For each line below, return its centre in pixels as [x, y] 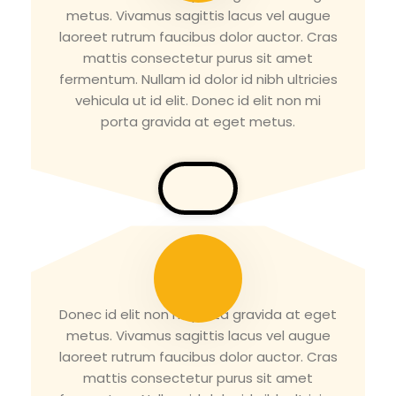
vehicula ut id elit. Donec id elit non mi [198, 101]
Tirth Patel [198, 287]
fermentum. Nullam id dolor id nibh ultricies [198, 80]
